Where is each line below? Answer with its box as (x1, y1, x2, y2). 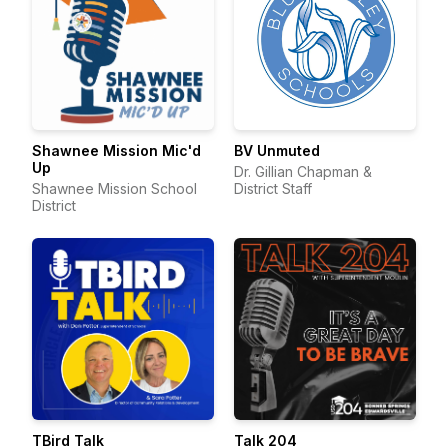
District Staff (234, 180, 312, 197)
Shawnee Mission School (32, 180, 197, 197)
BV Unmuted (234, 142, 320, 159)
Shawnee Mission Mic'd (32, 142, 201, 159)
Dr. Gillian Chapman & (234, 163, 372, 180)
